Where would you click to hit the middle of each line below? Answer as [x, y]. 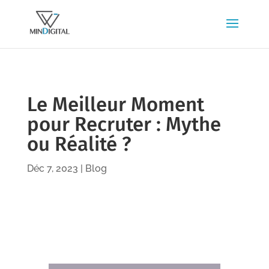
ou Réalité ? [79, 144]
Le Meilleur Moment [115, 104]
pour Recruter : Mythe [124, 124]
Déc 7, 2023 [52, 168]
